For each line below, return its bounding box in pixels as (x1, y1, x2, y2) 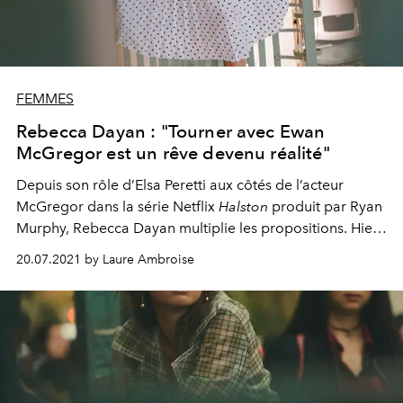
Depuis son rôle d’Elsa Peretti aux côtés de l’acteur (16, 176, 344, 194)
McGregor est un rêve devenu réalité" (16, 142, 330, 165)
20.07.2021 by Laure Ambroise (16, 252, 194, 268)
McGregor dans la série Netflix (16, 198, 219, 216)
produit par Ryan (268, 198, 382, 216)
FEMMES (16, 90, 74, 108)
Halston (219, 198, 268, 216)
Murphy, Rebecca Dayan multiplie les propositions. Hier (16, 219, 378, 237)
